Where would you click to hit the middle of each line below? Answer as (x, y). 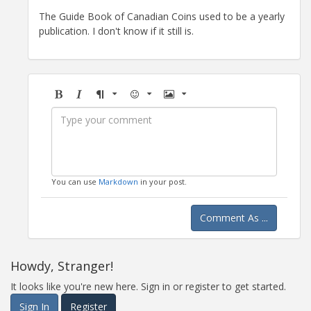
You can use (75, 182)
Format (111, 108)
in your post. (162, 182)
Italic (84, 108)
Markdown (118, 182)
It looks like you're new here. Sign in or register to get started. (148, 287)
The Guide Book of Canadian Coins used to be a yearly (162, 17)
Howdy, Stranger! (62, 266)
